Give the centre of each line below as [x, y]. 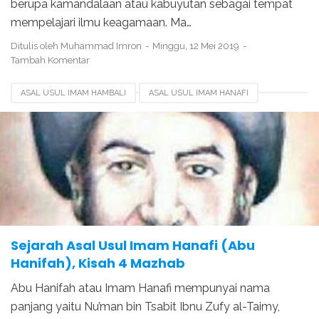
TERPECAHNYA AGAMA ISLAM [77, 159]
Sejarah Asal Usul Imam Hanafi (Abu [133, 245]
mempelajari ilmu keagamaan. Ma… [101, 22]
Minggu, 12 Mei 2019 [197, 46]
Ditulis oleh [36, 46]
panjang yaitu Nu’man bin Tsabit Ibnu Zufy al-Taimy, [145, 306]
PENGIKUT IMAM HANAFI [68, 137]
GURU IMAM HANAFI [179, 115]
